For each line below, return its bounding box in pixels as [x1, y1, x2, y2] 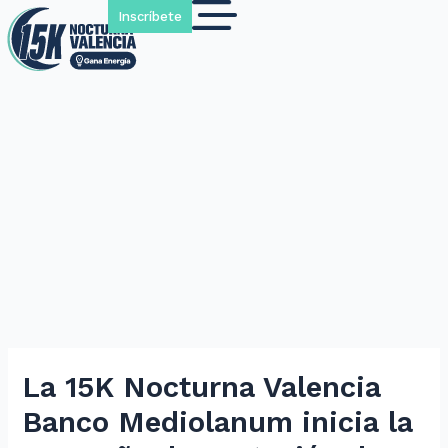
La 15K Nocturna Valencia [22, 370, 382, 405]
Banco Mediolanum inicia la [22, 405, 414, 440]
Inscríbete [118, 9, 182, 24]
